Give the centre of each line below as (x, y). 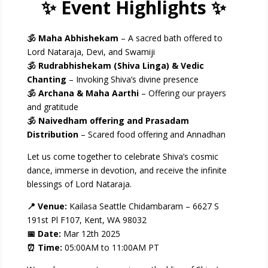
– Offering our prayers (182, 93)
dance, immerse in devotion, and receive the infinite (127, 170)
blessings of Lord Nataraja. (79, 184)
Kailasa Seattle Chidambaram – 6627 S (144, 206)
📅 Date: (45, 234)
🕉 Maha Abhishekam (72, 38)
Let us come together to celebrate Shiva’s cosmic (122, 156)
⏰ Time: (44, 247)
